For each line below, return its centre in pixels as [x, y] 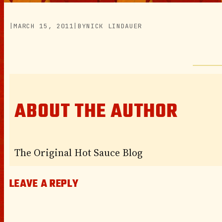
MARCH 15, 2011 [44, 26]
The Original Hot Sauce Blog [79, 152]
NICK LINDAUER [114, 26]
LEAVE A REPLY [44, 184]
